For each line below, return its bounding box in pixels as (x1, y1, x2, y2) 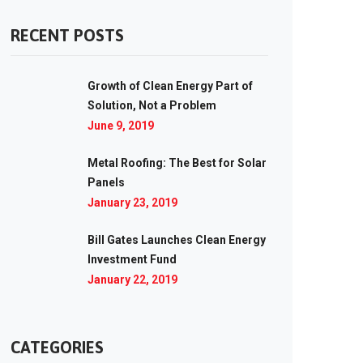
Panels (88, 176, 125, 189)
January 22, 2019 (88, 273, 177, 286)
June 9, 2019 (88, 119, 154, 132)
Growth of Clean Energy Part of (88, 79, 253, 92)
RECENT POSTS (11, 26, 124, 45)
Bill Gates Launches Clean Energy (88, 233, 266, 246)
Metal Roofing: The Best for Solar (88, 156, 267, 169)
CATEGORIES (11, 338, 104, 357)
